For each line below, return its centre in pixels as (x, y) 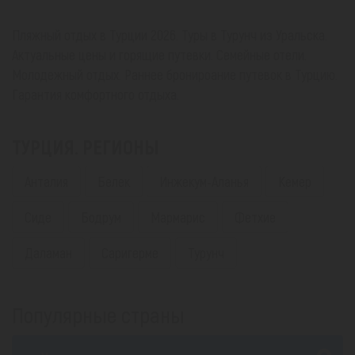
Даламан (48, 253)
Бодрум (101, 218)
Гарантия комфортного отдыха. (97, 95)
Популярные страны (98, 315)
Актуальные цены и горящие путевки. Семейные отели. (159, 55)
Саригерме (130, 253)
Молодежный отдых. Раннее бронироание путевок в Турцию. (175, 75)
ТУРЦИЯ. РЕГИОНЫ (86, 147)
